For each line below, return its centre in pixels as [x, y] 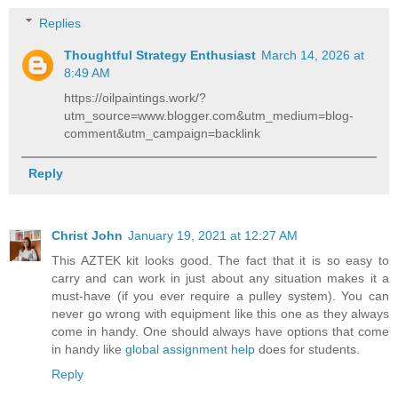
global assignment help [190, 349]
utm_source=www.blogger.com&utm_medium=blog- [209, 115]
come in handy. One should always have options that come [220, 331]
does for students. [307, 349]
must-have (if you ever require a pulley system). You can [220, 295]
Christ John [87, 235]
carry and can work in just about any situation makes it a [220, 278]
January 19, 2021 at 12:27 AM [213, 235]
